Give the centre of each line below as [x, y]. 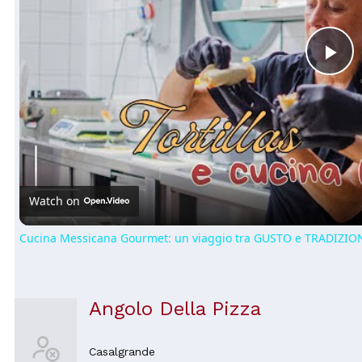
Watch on [55, 200]
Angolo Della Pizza [175, 308]
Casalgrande [122, 351]
